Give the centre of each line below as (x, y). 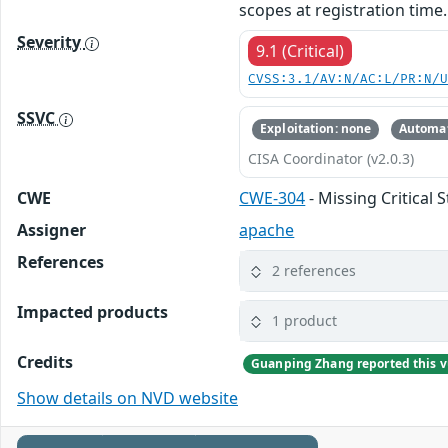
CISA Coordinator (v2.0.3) (331, 158)
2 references (314, 271)
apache (267, 229)
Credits (45, 361)
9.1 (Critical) (300, 51)
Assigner (51, 229)
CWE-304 (272, 197)
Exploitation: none (316, 129)
